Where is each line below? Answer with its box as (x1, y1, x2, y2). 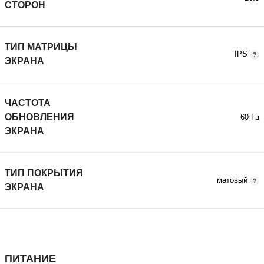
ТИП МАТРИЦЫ (5, 42, 77, 52)
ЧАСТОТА (5, 98, 51, 108)
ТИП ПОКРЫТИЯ (5, 168, 83, 178)
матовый (217, 176, 248, 184)
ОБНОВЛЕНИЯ (5, 112, 74, 122)
